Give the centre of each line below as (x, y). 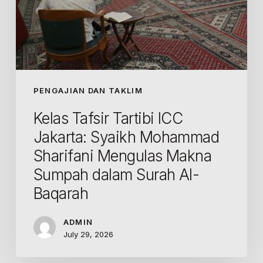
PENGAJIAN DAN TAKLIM (88, 90)
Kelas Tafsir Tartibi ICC (108, 118)
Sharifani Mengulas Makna (122, 156)
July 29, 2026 (88, 234)
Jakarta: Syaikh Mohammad (126, 137)
